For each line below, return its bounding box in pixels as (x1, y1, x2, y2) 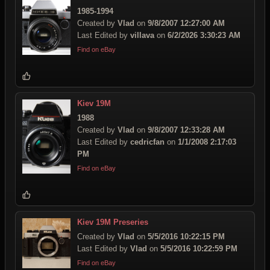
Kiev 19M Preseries (77, 218, 148, 227)
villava (130, 31, 154, 40)
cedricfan (130, 137, 165, 147)
